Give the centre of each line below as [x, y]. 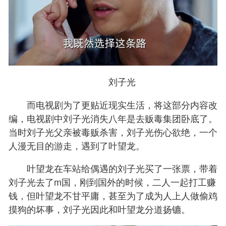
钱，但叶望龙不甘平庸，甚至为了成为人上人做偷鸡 [113, 195]
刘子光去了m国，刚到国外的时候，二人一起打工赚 [112, 182]
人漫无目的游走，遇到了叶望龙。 [77, 145]
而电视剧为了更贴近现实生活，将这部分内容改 [113, 104]
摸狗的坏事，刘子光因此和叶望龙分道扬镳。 [99, 209]
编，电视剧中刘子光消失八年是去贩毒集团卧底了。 [113, 118]
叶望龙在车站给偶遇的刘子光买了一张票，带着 [113, 168]
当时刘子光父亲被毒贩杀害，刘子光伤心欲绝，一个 [113, 131]
